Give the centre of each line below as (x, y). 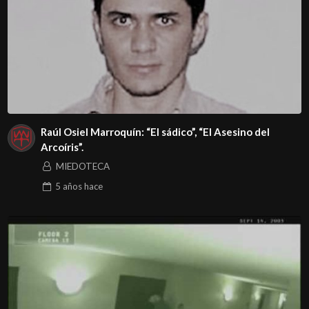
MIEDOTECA (82, 167)
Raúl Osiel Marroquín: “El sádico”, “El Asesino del (155, 131)
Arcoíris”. (62, 147)
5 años (68, 187)
